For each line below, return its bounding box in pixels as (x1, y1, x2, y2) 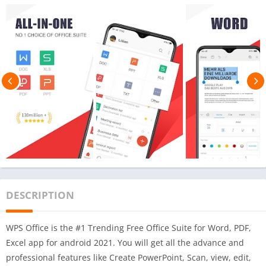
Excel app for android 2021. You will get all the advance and (6, 236, 244, 248)
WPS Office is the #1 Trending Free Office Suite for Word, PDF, (6, 221, 251, 233)
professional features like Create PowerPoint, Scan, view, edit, (6, 251, 251, 263)
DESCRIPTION (6, 188, 74, 202)
